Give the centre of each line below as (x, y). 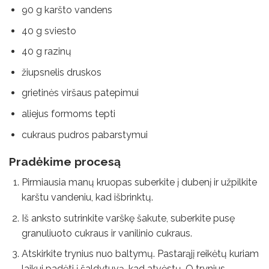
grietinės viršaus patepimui (80, 93)
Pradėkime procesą (65, 162)
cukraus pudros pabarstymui (84, 134)
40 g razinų (46, 52)
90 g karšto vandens (67, 10)
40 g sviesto (49, 31)
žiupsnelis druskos (61, 72)
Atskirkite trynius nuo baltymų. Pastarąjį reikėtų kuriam (140, 254)
